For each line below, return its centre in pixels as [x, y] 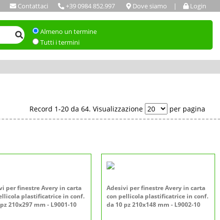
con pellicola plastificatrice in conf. [157, 196]
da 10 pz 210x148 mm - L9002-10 [153, 205]
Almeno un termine [68, 31]
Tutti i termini [60, 42]
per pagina [186, 109]
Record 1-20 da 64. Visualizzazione [87, 109]
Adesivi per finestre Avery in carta [156, 188]
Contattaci [33, 6]
